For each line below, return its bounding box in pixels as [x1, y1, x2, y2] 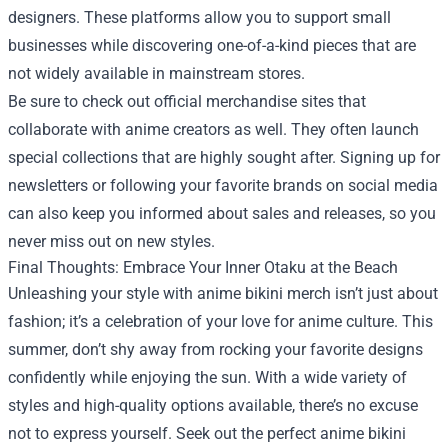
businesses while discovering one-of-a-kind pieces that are [8, 36, 416, 55]
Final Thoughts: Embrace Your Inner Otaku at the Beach [8, 258, 398, 277]
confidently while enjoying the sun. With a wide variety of [8, 368, 407, 387]
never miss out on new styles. [8, 232, 215, 251]
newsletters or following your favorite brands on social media [8, 176, 438, 195]
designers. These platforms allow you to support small [8, 8, 391, 27]
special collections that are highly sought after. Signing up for [8, 148, 440, 167]
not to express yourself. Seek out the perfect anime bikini [8, 424, 406, 443]
